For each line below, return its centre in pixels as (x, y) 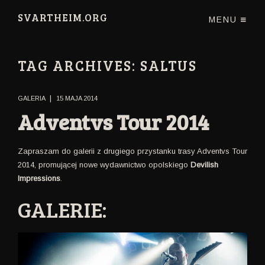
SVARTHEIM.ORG (63, 17)
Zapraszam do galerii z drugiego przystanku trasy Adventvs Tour (132, 151)
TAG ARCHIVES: (79, 65)
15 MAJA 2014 (77, 98)
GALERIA (31, 98)
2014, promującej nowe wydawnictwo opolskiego (104, 164)
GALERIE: (62, 209)
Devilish (204, 164)
